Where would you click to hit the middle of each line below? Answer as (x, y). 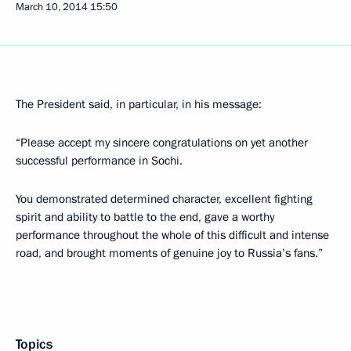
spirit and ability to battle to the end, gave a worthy (145, 217)
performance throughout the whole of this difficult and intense (172, 235)
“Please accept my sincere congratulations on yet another (162, 143)
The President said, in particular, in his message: (139, 104)
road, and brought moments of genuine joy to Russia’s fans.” (169, 253)
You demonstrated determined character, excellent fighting (164, 199)
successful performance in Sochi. (99, 161)
